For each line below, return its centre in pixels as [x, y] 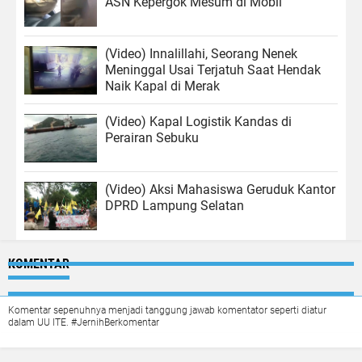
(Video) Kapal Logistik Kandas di [198, 122]
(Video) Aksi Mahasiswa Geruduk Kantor [220, 189]
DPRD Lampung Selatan [175, 206]
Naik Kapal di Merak [162, 86]
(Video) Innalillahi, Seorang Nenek [201, 54]
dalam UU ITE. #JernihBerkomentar [84, 322]
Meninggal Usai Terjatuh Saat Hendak [213, 70]
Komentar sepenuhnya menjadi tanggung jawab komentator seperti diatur [167, 310]
